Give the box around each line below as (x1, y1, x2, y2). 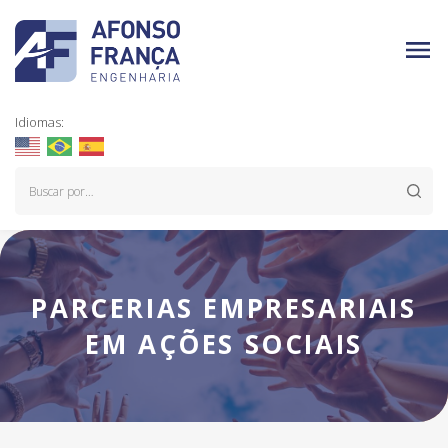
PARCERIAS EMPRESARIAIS (31, 290, 417, 326)
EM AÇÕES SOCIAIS (85, 326, 363, 362)
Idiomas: (15, 113, 64, 131)
